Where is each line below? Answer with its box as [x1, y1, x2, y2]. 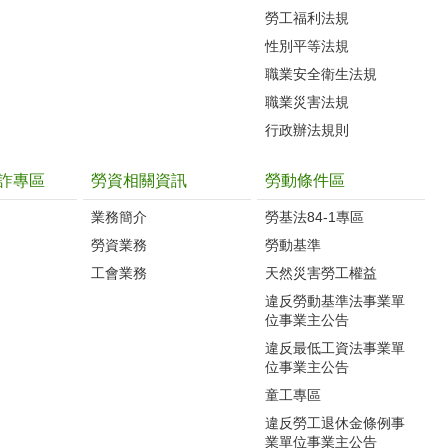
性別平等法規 [265, 37, 349, 54]
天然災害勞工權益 [265, 264, 377, 281]
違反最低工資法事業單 [265, 339, 405, 356]
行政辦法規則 [265, 121, 349, 138]
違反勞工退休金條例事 [265, 414, 405, 431]
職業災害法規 [265, 93, 349, 110]
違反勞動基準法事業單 [265, 292, 405, 309]
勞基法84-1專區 [265, 208, 364, 225]
